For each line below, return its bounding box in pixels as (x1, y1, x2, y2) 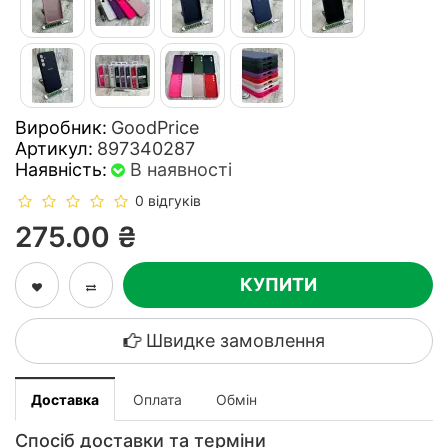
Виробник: (15, 117, 107, 138)
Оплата (133, 391, 182, 409)
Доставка (31, 391, 99, 409)
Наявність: (15, 159, 107, 180)
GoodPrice (111, 117, 199, 138)
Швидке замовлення (146, 330, 325, 352)
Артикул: (15, 138, 93, 159)
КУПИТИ (239, 274, 317, 296)
